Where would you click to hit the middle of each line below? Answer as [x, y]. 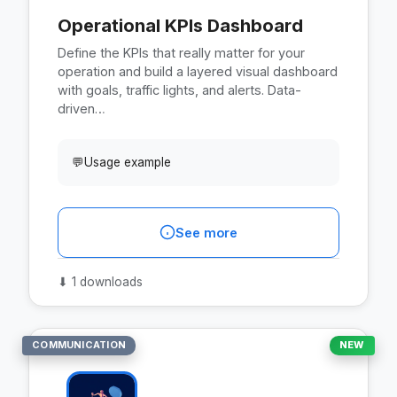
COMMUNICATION [79, 345]
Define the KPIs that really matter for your [181, 52]
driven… [82, 108]
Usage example [128, 162]
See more [206, 232]
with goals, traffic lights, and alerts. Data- [179, 90]
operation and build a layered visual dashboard [198, 71]
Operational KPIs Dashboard [180, 25]
